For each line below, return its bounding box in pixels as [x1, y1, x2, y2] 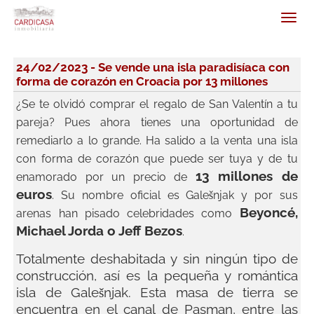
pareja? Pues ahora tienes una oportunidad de [16, 116, 298, 130]
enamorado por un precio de [16, 170, 196, 184]
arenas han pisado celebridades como [16, 207, 240, 221]
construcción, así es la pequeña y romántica [16, 268, 298, 284]
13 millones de [195, 168, 298, 184]
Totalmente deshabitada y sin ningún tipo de [16, 251, 298, 267]
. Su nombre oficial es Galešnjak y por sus [52, 189, 298, 203]
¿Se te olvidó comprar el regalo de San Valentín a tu [16, 97, 298, 111]
